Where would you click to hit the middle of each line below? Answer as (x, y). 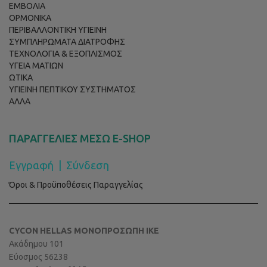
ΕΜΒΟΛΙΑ (27, 6)
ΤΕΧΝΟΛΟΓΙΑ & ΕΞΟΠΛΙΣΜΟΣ (66, 54)
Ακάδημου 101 (36, 244)
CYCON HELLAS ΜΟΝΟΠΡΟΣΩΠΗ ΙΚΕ (84, 231)
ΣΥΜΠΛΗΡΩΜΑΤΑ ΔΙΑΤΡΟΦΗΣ (67, 42)
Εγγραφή (31, 165)
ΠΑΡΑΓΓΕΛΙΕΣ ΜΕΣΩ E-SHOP (80, 138)
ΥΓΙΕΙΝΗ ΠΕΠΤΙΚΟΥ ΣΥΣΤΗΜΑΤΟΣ (72, 89)
